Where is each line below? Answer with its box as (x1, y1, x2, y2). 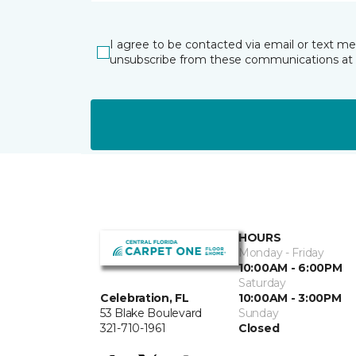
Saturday (238, 276, 286, 290)
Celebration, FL (100, 290, 189, 305)
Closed (238, 321, 280, 335)
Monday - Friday (238, 246, 324, 260)
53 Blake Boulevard (100, 305, 202, 320)
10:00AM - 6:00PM (238, 261, 342, 275)
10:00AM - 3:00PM (238, 291, 342, 305)
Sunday (238, 306, 279, 320)
